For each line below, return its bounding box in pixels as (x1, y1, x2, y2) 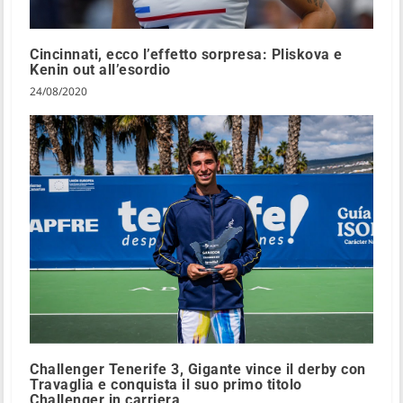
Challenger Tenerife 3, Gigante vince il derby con (30, 361, 366, 379)
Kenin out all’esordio (30, 60, 171, 78)
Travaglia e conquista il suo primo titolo (30, 376, 302, 394)
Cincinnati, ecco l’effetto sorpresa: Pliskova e (30, 45, 343, 63)
